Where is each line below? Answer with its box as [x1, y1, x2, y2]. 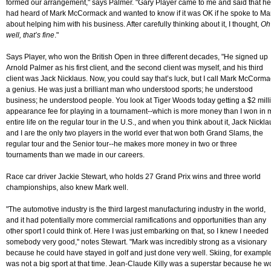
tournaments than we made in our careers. [6, 151, 145, 160]
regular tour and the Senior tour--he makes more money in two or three [6, 140, 237, 149]
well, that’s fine [6, 31, 54, 40]
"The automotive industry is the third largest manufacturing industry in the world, [6, 205, 266, 214]
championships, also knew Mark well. [6, 183, 128, 192]
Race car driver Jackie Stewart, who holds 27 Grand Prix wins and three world [6, 172, 261, 181]
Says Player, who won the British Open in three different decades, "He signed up [6, 53, 268, 62]
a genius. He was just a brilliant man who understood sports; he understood [6, 85, 253, 94]
